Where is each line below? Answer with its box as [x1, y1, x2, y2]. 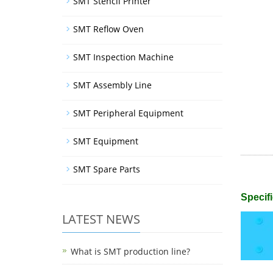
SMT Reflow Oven [73, 23, 144, 35]
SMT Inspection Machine [73, 51, 174, 63]
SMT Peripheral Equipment [73, 107, 183, 119]
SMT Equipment [73, 135, 138, 147]
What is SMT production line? [71, 246, 190, 257]
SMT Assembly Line [73, 79, 152, 91]
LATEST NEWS [62, 211, 140, 227]
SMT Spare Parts [73, 163, 140, 175]
